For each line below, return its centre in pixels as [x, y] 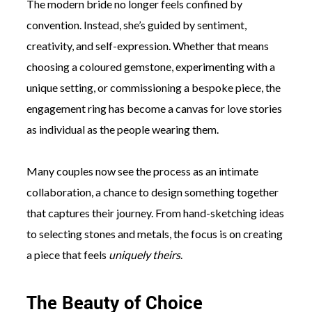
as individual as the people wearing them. [122, 129]
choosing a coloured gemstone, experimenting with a [150, 66]
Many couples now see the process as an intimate [142, 171]
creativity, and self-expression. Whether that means [147, 45]
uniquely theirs [144, 254]
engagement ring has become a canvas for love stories [154, 108]
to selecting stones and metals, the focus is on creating [154, 233]
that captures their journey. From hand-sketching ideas [155, 212]
